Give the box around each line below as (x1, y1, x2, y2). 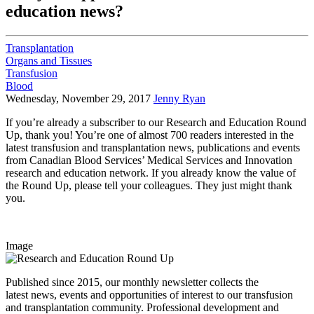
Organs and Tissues (6, 54, 92, 67)
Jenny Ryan (153, 92, 205, 104)
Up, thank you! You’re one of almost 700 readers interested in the (6, 128, 294, 141)
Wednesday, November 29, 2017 (6, 92, 151, 104)
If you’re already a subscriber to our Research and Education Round (6, 116, 306, 128)
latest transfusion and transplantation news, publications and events (6, 141, 300, 153)
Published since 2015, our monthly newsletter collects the (6, 275, 259, 288)
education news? (6, 1, 123, 20)
